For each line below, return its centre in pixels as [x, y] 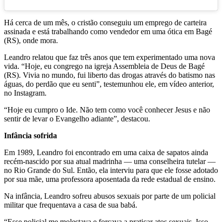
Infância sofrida [30, 135]
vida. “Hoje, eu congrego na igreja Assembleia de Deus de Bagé [104, 66]
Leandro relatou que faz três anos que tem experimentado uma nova [110, 57]
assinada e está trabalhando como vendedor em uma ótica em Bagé [108, 31]
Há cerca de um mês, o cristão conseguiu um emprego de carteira [105, 22]
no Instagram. [25, 93]
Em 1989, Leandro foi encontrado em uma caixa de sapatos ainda [106, 152]
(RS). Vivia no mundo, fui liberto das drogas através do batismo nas [110, 75]
